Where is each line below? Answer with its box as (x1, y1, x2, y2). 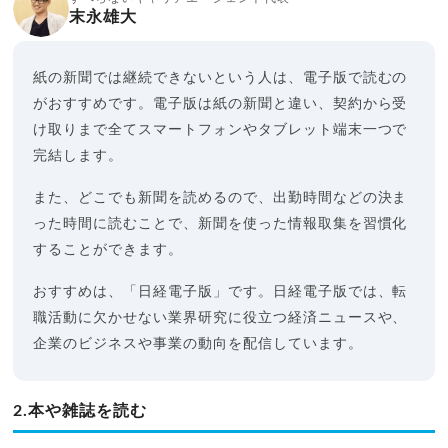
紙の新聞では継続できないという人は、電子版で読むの (33, 70, 408, 85)
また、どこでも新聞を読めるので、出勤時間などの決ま (33, 190, 408, 205)
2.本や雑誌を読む (13, 402, 148, 419)
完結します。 (33, 148, 124, 163)
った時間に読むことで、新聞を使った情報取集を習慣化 (33, 216, 408, 231)
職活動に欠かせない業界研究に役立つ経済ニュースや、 (33, 310, 408, 325)
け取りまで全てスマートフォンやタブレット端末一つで (33, 122, 408, 137)
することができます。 (33, 242, 184, 257)
